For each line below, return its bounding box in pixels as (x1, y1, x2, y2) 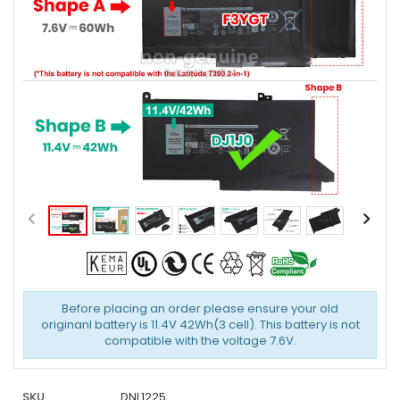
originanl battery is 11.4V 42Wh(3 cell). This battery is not (40, 316, 360, 333)
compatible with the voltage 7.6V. (104, 332, 296, 349)
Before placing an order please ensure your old (62, 300, 338, 317)
